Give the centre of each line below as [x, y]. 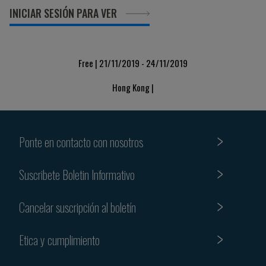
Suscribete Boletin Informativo [77, 174]
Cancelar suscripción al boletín [77, 207]
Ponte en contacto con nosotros [81, 142]
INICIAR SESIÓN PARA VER [63, 13]
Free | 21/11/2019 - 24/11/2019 [133, 63]
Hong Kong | [133, 87]
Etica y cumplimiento [59, 240]
